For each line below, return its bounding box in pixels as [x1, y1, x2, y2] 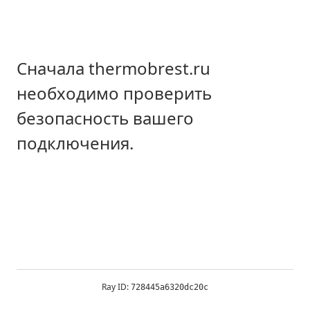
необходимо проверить [17, 82, 212, 105]
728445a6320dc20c [131, 282, 208, 292]
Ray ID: [102, 281, 131, 293]
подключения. [17, 131, 134, 155]
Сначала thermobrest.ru [17, 57, 210, 80]
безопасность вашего [17, 107, 194, 130]
